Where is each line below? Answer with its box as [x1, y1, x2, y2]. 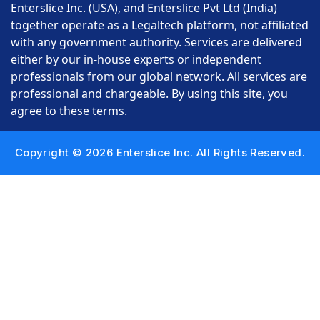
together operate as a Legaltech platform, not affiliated [11, 16, 309, 33]
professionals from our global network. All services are [11, 68, 307, 84]
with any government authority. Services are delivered [11, 34, 302, 50]
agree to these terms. [11, 102, 127, 119]
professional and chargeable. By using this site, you [11, 85, 288, 101]
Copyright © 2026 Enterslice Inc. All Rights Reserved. [14, 145, 306, 159]
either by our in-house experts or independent [11, 51, 261, 67]
